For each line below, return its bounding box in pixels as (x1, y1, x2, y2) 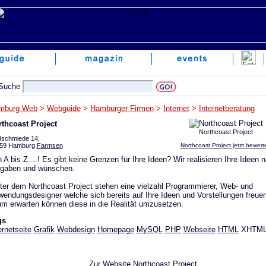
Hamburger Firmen (90, 104, 154, 113)
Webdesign (56, 224, 95, 234)
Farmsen (36, 141, 63, 149)
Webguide (46, 104, 81, 113)
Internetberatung (198, 104, 255, 113)
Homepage (97, 224, 134, 234)
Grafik (33, 224, 55, 234)
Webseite (183, 224, 216, 234)
